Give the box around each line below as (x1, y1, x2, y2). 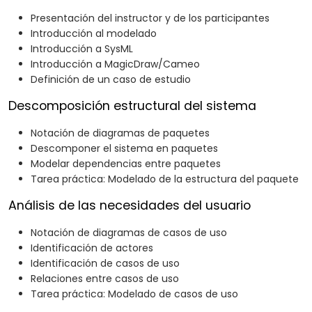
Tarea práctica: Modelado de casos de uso (31, 287, 238, 302)
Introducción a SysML (31, 42, 133, 56)
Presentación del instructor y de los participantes (31, 11, 270, 26)
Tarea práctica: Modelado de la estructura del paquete (31, 172, 299, 187)
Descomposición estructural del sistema (8, 97, 256, 115)
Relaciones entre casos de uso (31, 272, 179, 286)
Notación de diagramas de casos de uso (31, 226, 227, 240)
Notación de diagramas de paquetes (31, 126, 210, 141)
